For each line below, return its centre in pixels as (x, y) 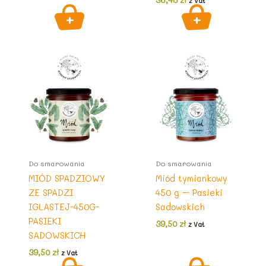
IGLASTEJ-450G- (64, 207)
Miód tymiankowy (191, 178)
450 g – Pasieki (189, 192)
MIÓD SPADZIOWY (66, 178)
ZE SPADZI (50, 192)
